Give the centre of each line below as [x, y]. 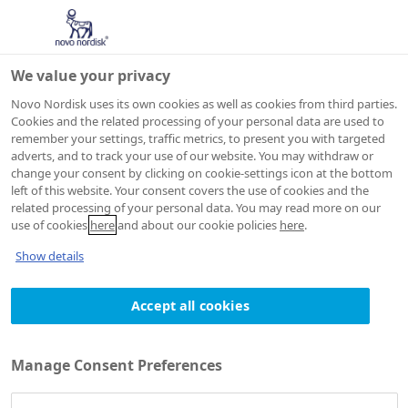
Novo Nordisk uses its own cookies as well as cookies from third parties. [204, 104]
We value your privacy [91, 76]
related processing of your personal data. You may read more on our [196, 208]
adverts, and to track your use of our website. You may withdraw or [192, 156]
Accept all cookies [190, 306]
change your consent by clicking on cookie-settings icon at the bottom [202, 173]
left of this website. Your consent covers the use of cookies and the [190, 190]
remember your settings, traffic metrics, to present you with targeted [198, 138]
